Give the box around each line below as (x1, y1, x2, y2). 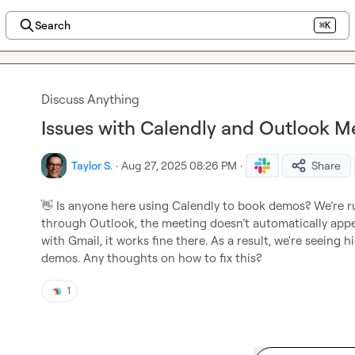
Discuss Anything (41, 91, 139, 107)
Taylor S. (71, 158, 113, 172)
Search (34, 18, 71, 32)
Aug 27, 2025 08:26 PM (121, 158, 237, 172)
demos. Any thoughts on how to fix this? (41, 250, 261, 265)
